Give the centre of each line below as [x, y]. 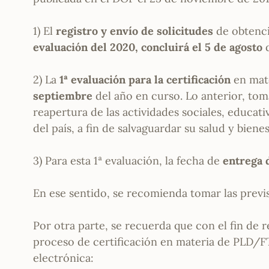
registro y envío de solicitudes [135, 31]
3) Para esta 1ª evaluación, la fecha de [128, 161]
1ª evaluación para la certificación [145, 80]
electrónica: [64, 258]
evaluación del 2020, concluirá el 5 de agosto [148, 47]
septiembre [63, 96]
